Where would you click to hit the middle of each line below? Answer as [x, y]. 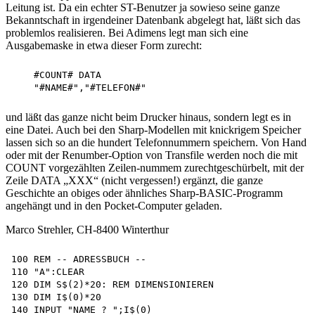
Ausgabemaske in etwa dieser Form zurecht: [104, 46]
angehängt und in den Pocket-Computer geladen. [114, 206]
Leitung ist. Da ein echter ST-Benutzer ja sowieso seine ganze [143, 8]
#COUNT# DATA [56, 75]
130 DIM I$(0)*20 [59, 297]
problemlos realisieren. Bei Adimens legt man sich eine [127, 33]
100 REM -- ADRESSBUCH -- [79, 259]
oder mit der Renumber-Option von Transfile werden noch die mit [152, 155]
